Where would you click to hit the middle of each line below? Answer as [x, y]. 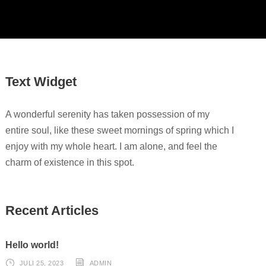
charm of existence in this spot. [70, 162]
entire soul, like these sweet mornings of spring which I [120, 130]
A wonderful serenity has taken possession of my [108, 114]
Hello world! [32, 245]
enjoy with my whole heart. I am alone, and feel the [112, 146]
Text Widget [41, 81]
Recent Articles [52, 210]
